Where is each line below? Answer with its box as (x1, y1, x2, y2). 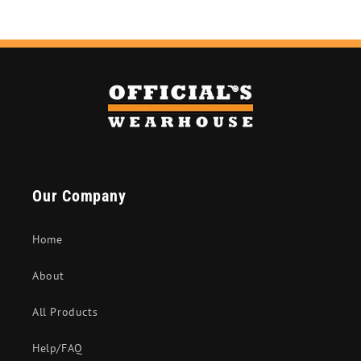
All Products (32, 305, 98, 319)
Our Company (32, 186, 127, 205)
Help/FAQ (32, 341, 83, 355)
